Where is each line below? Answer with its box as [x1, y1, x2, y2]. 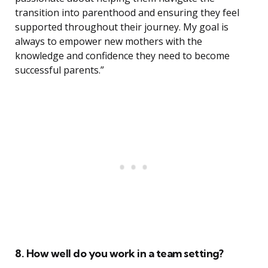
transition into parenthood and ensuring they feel [15, 6, 239, 20]
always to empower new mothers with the [15, 35, 202, 48]
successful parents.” [15, 63, 104, 77]
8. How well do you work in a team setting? [15, 246, 223, 261]
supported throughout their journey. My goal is [15, 20, 229, 34]
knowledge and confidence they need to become [15, 49, 230, 63]
